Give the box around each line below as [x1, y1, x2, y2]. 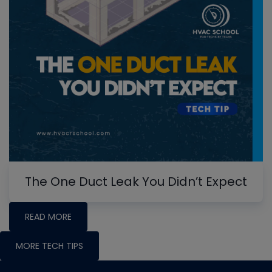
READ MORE [25, 210, 72, 223]
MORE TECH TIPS [16, 239, 83, 252]
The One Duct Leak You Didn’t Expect [25, 172, 247, 190]
